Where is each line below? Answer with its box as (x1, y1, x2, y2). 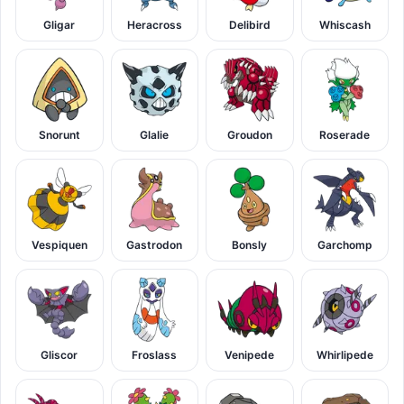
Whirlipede (316, 348, 373, 363)
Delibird (228, 18, 271, 32)
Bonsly (232, 238, 268, 252)
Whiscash (318, 18, 371, 32)
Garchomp (317, 238, 372, 252)
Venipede (225, 348, 275, 363)
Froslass (132, 348, 178, 363)
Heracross (126, 18, 182, 32)
